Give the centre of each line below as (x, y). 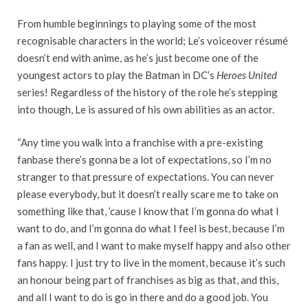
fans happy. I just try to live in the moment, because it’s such (151, 262)
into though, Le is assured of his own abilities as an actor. (146, 110)
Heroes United (247, 75)
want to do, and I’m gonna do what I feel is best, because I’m (151, 228)
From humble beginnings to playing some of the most (137, 24)
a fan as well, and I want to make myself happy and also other (154, 245)
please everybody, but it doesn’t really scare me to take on (148, 194)
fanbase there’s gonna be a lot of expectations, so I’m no (144, 159)
